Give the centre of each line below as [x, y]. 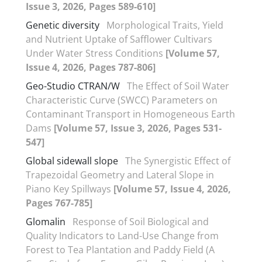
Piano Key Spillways [70, 189]
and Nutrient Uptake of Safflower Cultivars [119, 39]
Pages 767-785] [59, 203]
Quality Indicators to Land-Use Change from [122, 235]
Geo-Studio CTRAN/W [73, 86]
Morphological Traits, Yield [165, 25]
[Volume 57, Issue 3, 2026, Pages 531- [138, 128]
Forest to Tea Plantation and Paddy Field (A [120, 249]
